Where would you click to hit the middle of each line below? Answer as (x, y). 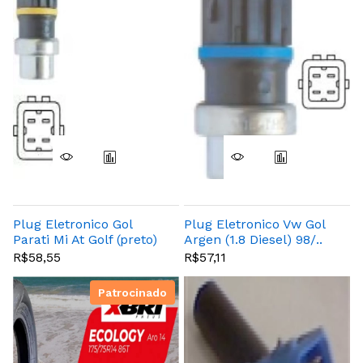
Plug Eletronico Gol (73, 224)
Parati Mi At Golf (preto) (85, 239)
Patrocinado (132, 293)
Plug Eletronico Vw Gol (254, 224)
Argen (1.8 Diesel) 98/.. (253, 239)
